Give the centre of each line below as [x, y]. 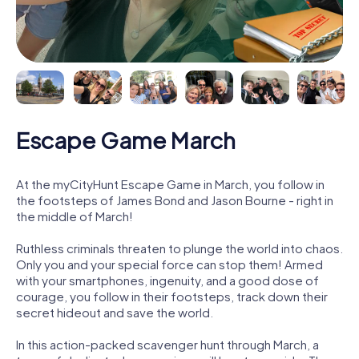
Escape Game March [126, 139]
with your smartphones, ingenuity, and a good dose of [167, 280]
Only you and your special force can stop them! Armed [169, 264]
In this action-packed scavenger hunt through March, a [167, 344]
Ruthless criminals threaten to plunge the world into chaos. [179, 248]
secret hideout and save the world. [115, 312]
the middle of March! [75, 216]
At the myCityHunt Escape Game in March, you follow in [170, 184]
